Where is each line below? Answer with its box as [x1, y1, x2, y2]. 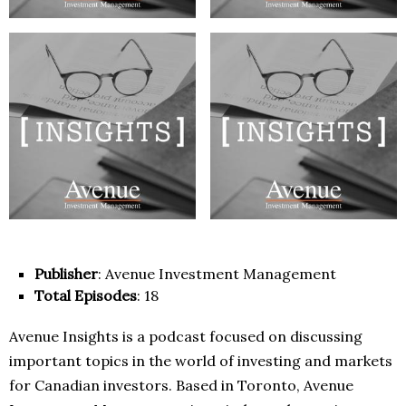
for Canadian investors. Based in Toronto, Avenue [9, 376, 353, 395]
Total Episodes [34, 286, 137, 305]
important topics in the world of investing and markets [9, 352, 392, 371]
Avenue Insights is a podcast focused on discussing [9, 327, 362, 346]
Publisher [34, 265, 98, 284]
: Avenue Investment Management [98, 265, 336, 284]
